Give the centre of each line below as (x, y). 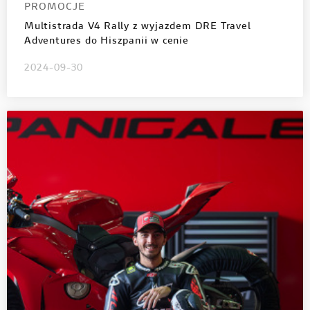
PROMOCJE (55, 7)
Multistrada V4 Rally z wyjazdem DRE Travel (138, 27)
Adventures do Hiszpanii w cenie (107, 41)
